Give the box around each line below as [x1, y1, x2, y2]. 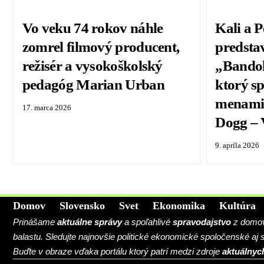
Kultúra [219, 200, 256, 212]
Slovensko [60, 200, 105, 212]
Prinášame [13, 217, 57, 227]
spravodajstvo [173, 217, 231, 227]
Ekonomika [153, 200, 205, 212]
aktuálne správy [57, 217, 122, 227]
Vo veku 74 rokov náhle [22, 20, 163, 37]
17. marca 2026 [22, 103, 71, 113]
